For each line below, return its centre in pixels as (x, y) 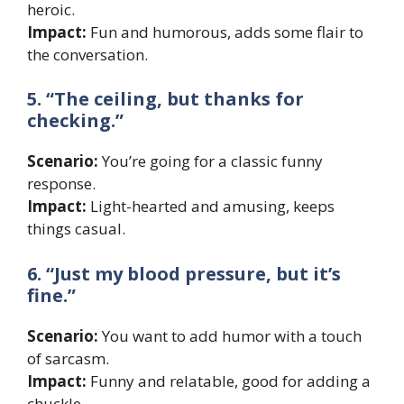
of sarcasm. (68, 358)
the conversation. (87, 54)
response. (61, 184)
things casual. (76, 229)
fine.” (51, 295)
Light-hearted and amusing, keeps (211, 207)
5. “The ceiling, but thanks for (165, 99)
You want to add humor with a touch (230, 335)
